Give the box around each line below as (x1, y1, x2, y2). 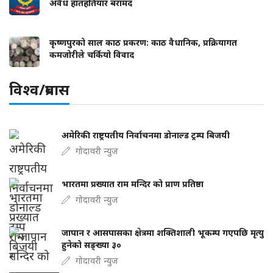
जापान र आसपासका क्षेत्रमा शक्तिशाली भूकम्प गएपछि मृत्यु (62, 226, 264, 238)
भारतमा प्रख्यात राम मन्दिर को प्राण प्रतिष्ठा (62, 177, 204, 190)
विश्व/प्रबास (9, 79, 69, 99)
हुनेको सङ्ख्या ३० (62, 238, 121, 250)
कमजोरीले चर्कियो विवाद (49, 48, 134, 60)
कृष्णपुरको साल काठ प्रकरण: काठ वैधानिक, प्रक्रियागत (49, 36, 237, 48)
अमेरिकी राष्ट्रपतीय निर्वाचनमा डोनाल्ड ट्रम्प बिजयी (62, 129, 230, 141)
